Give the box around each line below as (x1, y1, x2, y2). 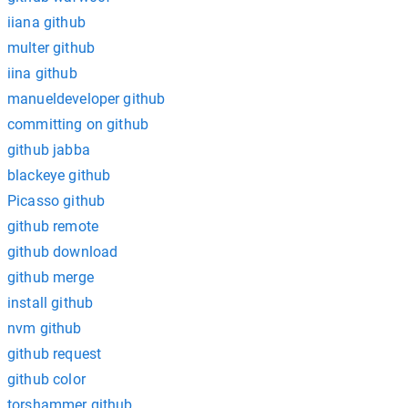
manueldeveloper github (7, 90, 166, 107)
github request (7, 345, 102, 362)
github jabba (7, 141, 90, 158)
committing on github (7, 116, 148, 133)
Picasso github (7, 192, 106, 209)
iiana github (7, 14, 86, 31)
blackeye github (7, 167, 111, 184)
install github (7, 294, 94, 311)
